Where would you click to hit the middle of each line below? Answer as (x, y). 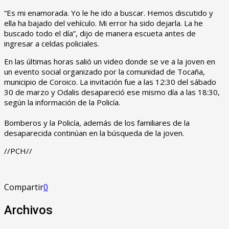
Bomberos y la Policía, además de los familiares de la (97, 122)
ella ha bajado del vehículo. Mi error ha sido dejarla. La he (104, 23)
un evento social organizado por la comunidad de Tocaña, (105, 71)
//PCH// (18, 151)
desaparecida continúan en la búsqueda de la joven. (94, 133)
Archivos (28, 210)
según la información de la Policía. (62, 102)
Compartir (24, 187)
